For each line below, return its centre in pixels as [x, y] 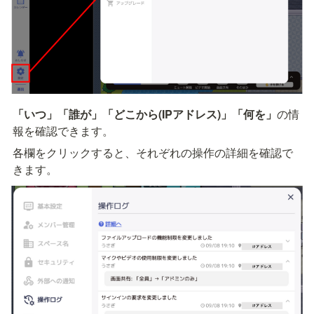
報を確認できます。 [63, 131]
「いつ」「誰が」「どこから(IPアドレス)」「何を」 [145, 114]
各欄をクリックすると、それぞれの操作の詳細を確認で [153, 153]
